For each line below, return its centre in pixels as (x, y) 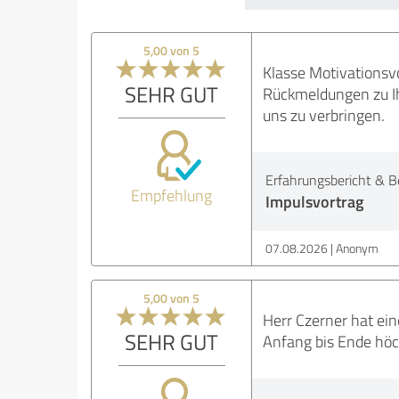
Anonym (357, 248)
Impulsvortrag (314, 202)
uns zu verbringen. (323, 115)
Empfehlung (172, 195)
